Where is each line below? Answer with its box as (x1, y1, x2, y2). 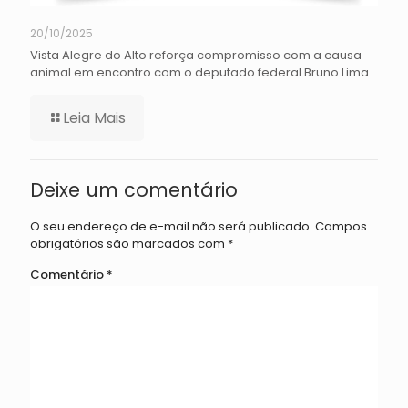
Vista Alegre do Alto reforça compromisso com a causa (30, 46, 362, 64)
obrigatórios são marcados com (30, 234, 228, 252)
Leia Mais (63, 107, 126, 128)
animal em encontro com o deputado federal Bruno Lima (30, 63, 369, 81)
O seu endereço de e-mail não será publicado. (30, 217, 312, 235)
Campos (315, 217, 367, 235)
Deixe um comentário (30, 176, 238, 203)
